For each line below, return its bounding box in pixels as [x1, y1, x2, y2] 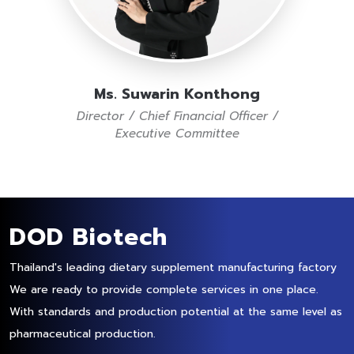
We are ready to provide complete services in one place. [9, 281, 318, 299]
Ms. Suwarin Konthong [94, 83, 260, 106]
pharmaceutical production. [9, 326, 156, 343]
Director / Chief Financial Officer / [76, 107, 278, 126]
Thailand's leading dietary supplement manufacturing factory [9, 259, 337, 277]
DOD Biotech [9, 219, 168, 256]
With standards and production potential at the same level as [9, 303, 342, 321]
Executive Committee [115, 125, 239, 143]
